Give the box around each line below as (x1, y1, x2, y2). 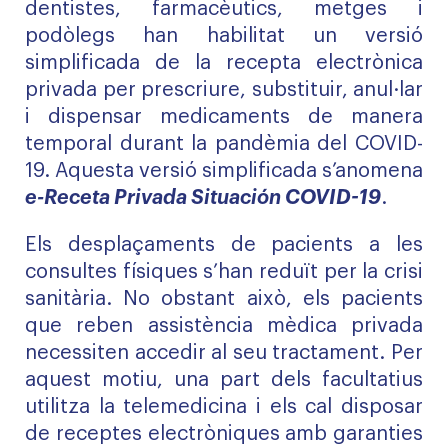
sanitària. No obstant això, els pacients (25, 289, 423, 309)
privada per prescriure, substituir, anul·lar (25, 80, 423, 100)
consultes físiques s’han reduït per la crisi (25, 262, 423, 282)
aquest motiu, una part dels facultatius (25, 370, 423, 390)
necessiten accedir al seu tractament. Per (25, 343, 423, 363)
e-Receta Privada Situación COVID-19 (25, 188, 381, 208)
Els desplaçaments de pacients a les (25, 235, 423, 255)
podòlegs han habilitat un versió (25, 26, 423, 46)
